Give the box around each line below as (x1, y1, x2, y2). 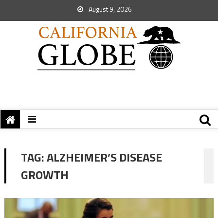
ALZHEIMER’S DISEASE (46, 148, 162, 166)
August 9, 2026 (87, 4, 132, 14)
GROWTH (20, 166, 69, 183)
